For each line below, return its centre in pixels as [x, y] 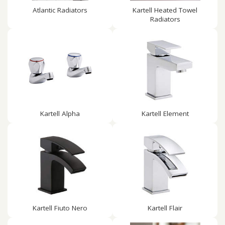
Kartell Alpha [60, 114]
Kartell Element [165, 114]
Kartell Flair [165, 208]
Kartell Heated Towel [165, 10]
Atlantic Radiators [60, 10]
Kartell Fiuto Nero [60, 208]
